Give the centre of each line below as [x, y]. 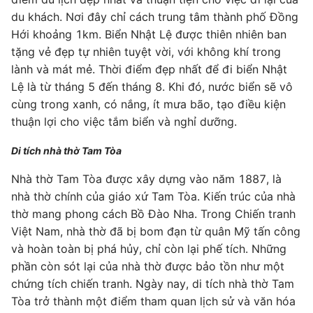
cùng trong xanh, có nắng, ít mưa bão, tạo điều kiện [148, 104]
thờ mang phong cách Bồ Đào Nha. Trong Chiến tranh [153, 214]
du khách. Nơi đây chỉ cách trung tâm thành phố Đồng [155, 17]
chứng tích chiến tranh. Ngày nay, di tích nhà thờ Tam [153, 284]
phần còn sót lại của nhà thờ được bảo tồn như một [148, 266]
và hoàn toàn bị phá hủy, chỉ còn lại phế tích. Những [149, 249]
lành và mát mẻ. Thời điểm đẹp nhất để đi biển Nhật [149, 69]
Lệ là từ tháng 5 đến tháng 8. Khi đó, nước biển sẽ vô [152, 87]
